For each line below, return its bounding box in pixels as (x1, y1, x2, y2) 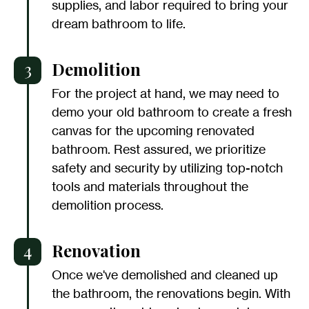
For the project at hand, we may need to (52, 86, 279, 101)
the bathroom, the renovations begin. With (52, 286, 290, 301)
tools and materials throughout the (52, 179, 248, 195)
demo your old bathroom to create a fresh (52, 104, 292, 120)
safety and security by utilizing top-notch (52, 160, 283, 176)
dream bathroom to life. (52, 16, 186, 32)
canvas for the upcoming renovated (52, 123, 255, 139)
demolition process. (52, 197, 163, 213)
